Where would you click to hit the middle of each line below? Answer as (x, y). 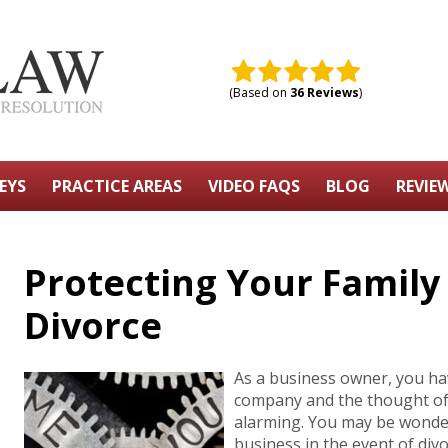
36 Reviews (324, 92)
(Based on (259, 92)
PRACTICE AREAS (116, 186)
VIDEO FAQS (253, 186)
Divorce (93, 325)
